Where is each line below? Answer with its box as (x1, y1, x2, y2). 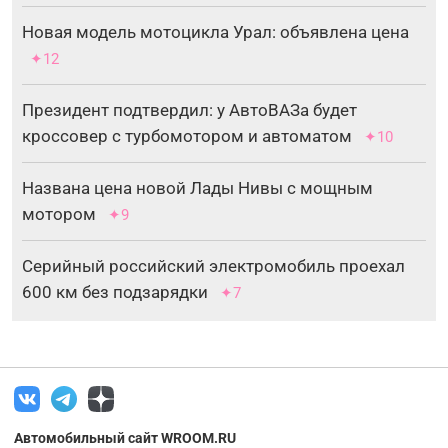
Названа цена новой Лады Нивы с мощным (22, 177, 373, 198)
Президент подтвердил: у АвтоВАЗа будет (22, 99, 357, 120)
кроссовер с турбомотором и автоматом (22, 125, 352, 146)
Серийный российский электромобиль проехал (22, 255, 405, 276)
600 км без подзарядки (22, 281, 208, 302)
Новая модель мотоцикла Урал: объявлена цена (22, 21, 409, 42)
